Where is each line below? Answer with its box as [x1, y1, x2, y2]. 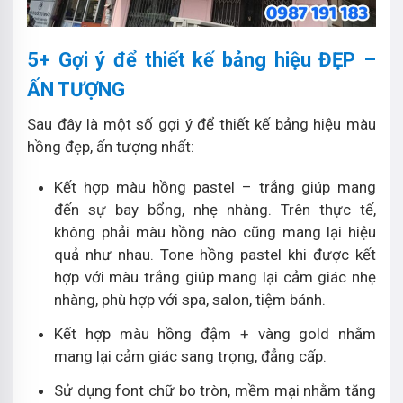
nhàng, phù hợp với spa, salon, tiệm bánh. [54, 291, 326, 309]
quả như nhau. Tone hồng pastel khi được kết [54, 246, 376, 264]
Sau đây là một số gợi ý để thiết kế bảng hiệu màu [27, 115, 376, 134]
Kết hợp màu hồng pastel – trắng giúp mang [54, 178, 376, 197]
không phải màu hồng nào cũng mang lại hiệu [54, 223, 376, 242]
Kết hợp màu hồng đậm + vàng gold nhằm [54, 325, 376, 344]
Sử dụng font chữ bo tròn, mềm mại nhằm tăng [54, 381, 376, 400]
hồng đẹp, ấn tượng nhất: [27, 138, 198, 157]
